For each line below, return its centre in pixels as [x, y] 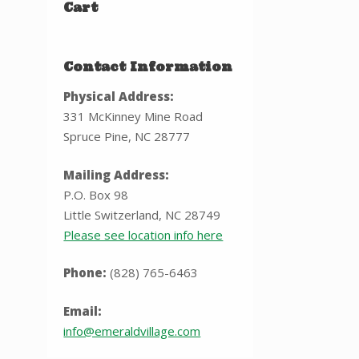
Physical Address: [119, 96]
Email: [83, 311]
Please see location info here [143, 234]
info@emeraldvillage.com [132, 331]
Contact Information [148, 67]
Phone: [85, 272]
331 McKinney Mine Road [133, 116]
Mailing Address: [117, 174]
